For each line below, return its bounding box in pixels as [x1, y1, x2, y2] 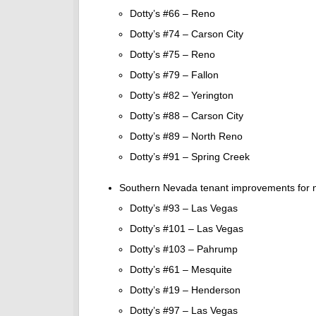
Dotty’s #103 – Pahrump [130, 243, 238, 255]
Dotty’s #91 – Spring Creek [130, 151, 250, 163]
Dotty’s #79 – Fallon [130, 69, 219, 81]
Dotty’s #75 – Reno [130, 49, 215, 61]
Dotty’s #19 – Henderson [130, 284, 241, 296]
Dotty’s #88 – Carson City [130, 110, 243, 122]
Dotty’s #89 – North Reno [130, 130, 243, 142]
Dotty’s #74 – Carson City [130, 28, 243, 40]
